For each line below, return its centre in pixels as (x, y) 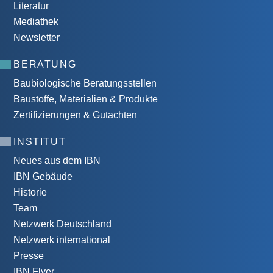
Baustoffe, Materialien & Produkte (86, 99)
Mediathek (36, 22)
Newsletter (37, 38)
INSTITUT (40, 142)
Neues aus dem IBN (57, 161)
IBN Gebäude (43, 177)
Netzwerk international (62, 240)
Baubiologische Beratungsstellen (85, 83)
